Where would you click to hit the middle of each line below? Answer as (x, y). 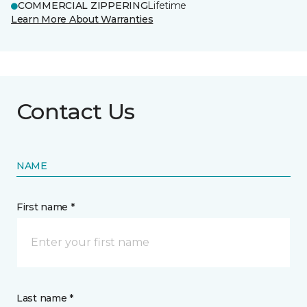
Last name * (45, 298)
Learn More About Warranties (82, 19)
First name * (46, 207)
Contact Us (76, 111)
